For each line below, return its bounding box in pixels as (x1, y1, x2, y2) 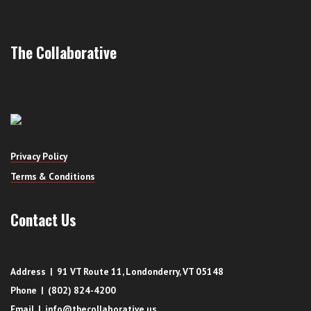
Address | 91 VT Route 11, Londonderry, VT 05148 (10, 264, 224, 278)
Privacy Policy (10, 149, 67, 162)
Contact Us (10, 208, 76, 230)
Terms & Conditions (10, 169, 95, 183)
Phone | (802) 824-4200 (10, 283, 116, 296)
